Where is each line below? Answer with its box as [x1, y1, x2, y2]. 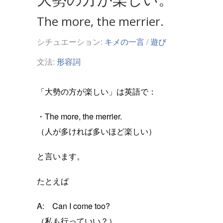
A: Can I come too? [37, 200, 110, 212]
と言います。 [37, 150, 85, 162]
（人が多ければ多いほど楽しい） [37, 125, 156, 137]
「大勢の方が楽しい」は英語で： [37, 86, 156, 98]
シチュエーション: [37, 36, 105, 48]
